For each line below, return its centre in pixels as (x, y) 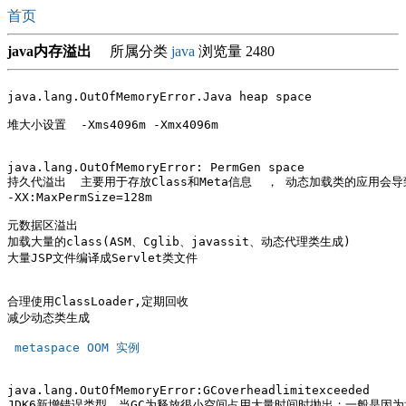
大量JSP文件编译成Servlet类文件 (110, 258)
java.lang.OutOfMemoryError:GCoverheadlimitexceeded (188, 390)
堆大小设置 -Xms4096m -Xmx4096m (113, 125)
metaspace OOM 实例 (77, 348)
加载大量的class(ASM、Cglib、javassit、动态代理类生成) (179, 242)
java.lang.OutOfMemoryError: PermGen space (156, 167)
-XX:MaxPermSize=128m (80, 197)
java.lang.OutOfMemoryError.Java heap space (159, 97)
